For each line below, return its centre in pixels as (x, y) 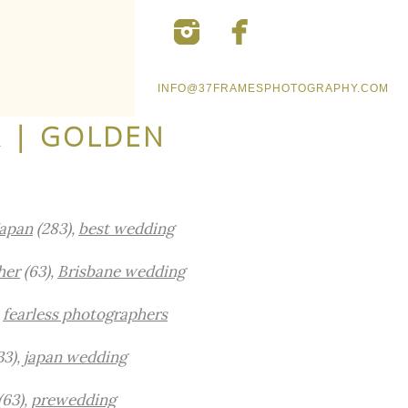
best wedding (126, 229)
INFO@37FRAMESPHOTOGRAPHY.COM (273, 88)
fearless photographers (85, 314)
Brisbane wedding (121, 271)
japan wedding (75, 357)
